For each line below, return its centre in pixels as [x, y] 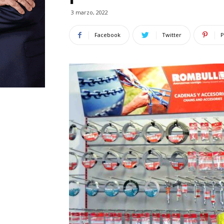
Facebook [107, 35]
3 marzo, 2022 [89, 12]
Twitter [172, 35]
